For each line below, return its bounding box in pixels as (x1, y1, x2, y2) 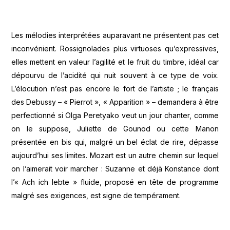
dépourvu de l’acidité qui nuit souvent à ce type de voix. (11, 71, 219, 80)
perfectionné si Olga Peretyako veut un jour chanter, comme (11, 111, 219, 120)
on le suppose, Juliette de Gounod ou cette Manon (11, 124, 219, 133)
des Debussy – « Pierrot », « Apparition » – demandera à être (11, 98, 219, 107)
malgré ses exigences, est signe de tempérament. (11, 191, 181, 200)
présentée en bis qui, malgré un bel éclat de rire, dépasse (11, 138, 219, 147)
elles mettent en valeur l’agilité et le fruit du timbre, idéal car (11, 57, 219, 67)
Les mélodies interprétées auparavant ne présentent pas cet (11, 31, 219, 40)
